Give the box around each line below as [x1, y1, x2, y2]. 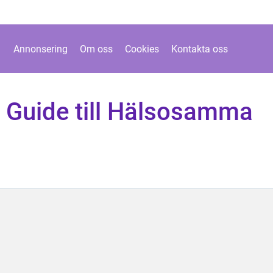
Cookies [124, 43, 159, 55]
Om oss [79, 43, 113, 55]
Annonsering [13, 43, 68, 55]
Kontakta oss [171, 43, 228, 55]
